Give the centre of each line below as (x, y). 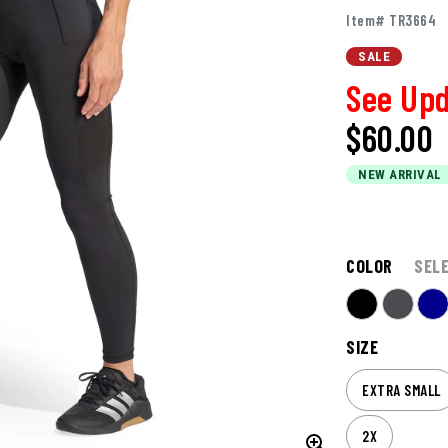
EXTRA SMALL (401, 390)
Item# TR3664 (391, 20)
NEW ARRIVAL (400, 175)
